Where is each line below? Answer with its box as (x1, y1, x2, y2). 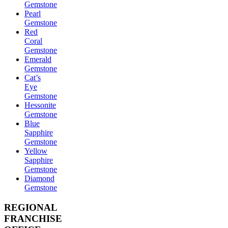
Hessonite (24, 100, 56, 109)
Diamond (24, 174, 54, 183)
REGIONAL (4, 202, 57, 213)
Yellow (24, 146, 47, 155)
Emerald (24, 54, 51, 64)
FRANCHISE (4, 213, 62, 224)
